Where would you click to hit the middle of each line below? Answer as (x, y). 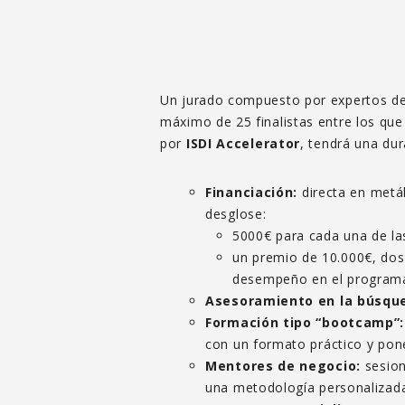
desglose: (236, 213)
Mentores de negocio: (283, 365)
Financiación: (252, 192)
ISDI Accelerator (243, 143)
